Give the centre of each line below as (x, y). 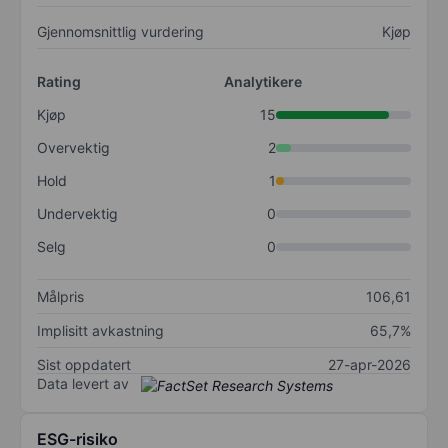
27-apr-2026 (369, 365)
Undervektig (77, 214)
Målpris (60, 297)
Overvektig (73, 148)
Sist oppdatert (84, 365)
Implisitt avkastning (100, 331)
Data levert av (83, 384)
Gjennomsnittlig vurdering (120, 32)
